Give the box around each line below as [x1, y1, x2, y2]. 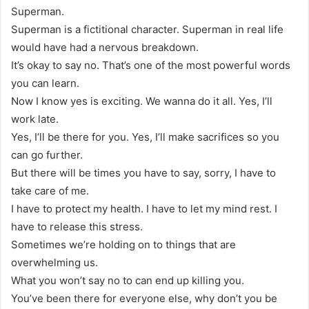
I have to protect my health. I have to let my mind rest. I [11, 201, 277, 215]
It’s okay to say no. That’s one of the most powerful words [11, 58, 290, 72]
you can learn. [11, 76, 79, 90]
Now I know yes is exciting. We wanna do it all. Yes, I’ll [11, 94, 272, 108]
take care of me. [11, 183, 89, 197]
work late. [11, 112, 59, 126]
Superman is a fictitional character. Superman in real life [11, 22, 283, 36]
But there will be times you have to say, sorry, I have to [11, 166, 276, 179]
